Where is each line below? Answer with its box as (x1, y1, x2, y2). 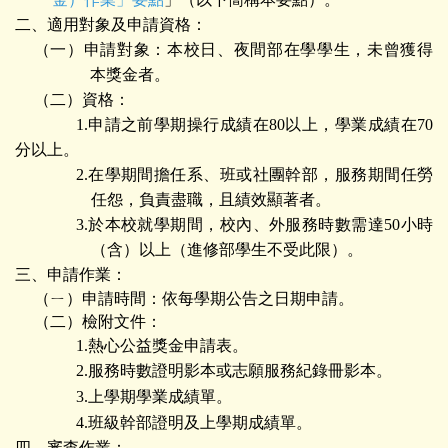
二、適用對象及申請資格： (15, 16, 207, 33)
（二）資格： (33, 91, 130, 108)
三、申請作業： (15, 266, 127, 283)
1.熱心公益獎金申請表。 (75, 337, 248, 354)
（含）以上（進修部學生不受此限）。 (90, 241, 363, 258)
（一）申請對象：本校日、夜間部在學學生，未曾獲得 (33, 41, 433, 58)
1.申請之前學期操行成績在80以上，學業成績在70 (75, 116, 433, 133)
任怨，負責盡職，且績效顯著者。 (90, 191, 331, 208)
